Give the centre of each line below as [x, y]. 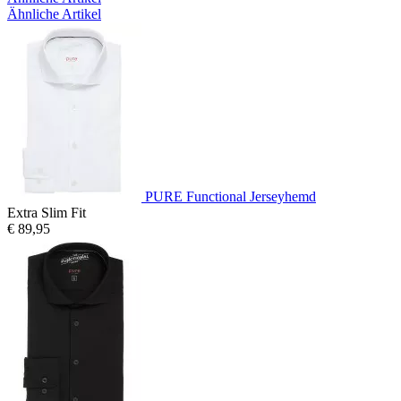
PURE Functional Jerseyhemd [230, 196]
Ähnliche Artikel [54, 13]
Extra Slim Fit [47, 212]
